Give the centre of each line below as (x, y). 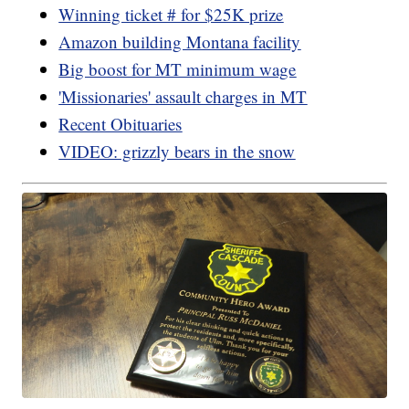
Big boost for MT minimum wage (178, 68)
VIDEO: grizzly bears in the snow (177, 151)
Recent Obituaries (121, 123)
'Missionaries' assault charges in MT (183, 96)
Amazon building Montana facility (180, 41)
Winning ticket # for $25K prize (171, 14)
